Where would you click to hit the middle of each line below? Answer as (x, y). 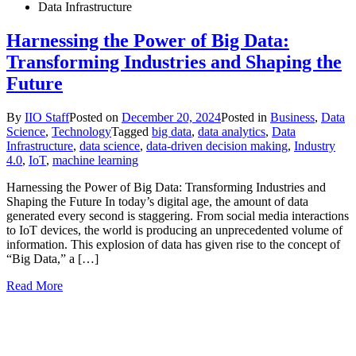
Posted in (246, 117)
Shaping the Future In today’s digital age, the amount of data (157, 201)
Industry (315, 145)
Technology (81, 131)
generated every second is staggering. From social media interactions (178, 215)
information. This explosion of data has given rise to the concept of (173, 244)
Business (292, 117)
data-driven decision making (217, 145)
